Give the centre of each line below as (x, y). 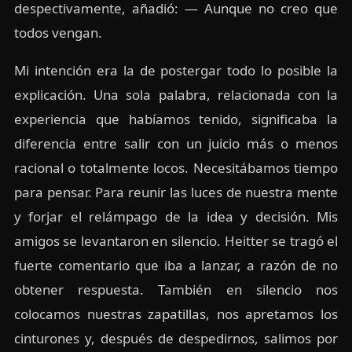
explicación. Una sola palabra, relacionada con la (176, 95)
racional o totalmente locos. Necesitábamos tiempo (176, 168)
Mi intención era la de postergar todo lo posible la (176, 71)
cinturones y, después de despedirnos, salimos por (176, 339)
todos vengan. (58, 33)
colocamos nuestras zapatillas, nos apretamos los (176, 314)
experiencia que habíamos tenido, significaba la (176, 119)
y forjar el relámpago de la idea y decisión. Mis (176, 217)
